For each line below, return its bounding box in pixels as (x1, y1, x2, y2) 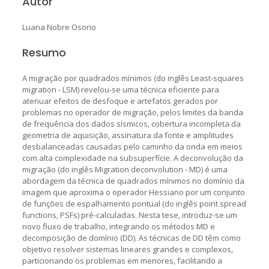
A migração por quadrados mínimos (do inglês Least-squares (22, 72, 244, 83)
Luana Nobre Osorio (22, 21, 96, 32)
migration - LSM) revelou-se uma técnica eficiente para (22, 83, 219, 95)
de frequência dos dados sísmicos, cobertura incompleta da (22, 118, 241, 129)
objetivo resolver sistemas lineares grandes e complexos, (22, 243, 233, 255)
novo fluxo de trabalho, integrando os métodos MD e (22, 220, 215, 232)
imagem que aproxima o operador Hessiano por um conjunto (22, 186, 245, 198)
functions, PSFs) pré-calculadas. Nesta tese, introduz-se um (22, 209, 237, 220)
